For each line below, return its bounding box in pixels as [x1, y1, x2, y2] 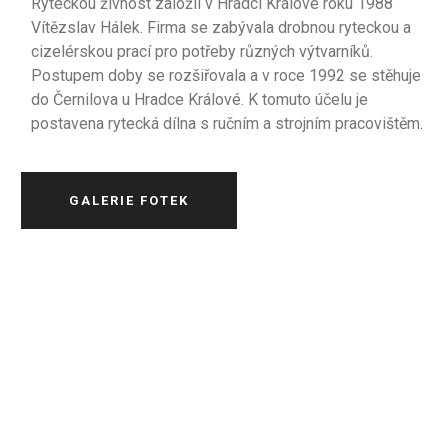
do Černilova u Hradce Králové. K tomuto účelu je [31, 90, 369, 109]
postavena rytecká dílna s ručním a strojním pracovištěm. [31, 114, 424, 133]
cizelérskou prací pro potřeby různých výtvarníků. [31, 42, 374, 61]
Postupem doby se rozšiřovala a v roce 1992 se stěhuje [31, 66, 422, 85]
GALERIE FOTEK [69, 193, 190, 208]
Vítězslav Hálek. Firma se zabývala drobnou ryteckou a [31, 18, 412, 37]
